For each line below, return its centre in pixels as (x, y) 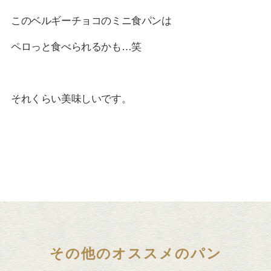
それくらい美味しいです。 (71, 98)
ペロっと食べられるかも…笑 (76, 46)
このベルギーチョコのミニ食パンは (91, 20)
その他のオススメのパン (135, 254)
